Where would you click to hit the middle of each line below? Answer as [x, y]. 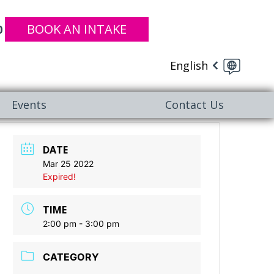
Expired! [60, 176]
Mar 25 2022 [68, 164]
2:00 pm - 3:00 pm [81, 224]
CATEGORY [71, 257]
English [189, 65]
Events [29, 105]
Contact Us [194, 105]
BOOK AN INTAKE [77, 29]
